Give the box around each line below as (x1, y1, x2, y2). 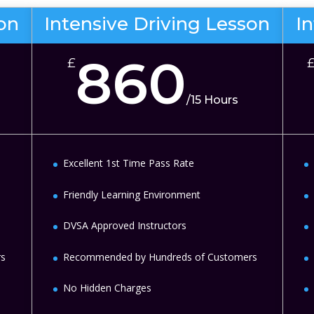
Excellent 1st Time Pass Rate (62, 156, 194, 170)
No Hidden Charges (62, 280, 151, 294)
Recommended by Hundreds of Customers (62, 250, 257, 264)
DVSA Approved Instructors (62, 219, 186, 233)
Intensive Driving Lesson (44, 13, 271, 36)
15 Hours (191, 93, 239, 107)
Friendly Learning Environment (62, 187, 200, 201)
